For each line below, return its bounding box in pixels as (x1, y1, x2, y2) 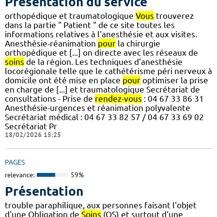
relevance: (5, 170, 34, 180)
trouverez (154, 11, 194, 21)
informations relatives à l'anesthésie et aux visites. (5, 30, 197, 39)
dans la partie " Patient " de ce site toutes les (5, 20, 175, 30)
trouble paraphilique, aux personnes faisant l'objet (5, 200, 197, 210)
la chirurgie (116, 39, 160, 48)
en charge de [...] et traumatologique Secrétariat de (5, 85, 200, 94)
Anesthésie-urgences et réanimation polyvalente (5, 103, 190, 113)
